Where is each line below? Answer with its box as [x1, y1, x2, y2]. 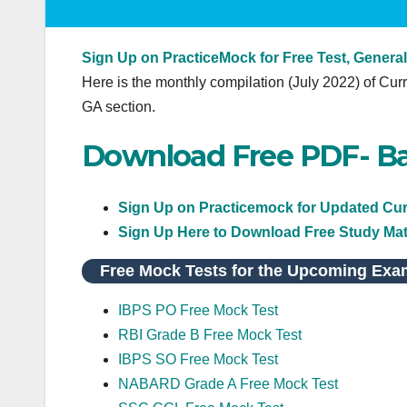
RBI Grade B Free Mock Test [118, 326, 302, 342]
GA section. [82, 99, 155, 115]
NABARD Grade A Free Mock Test [118, 375, 338, 392]
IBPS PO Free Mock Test [118, 302, 278, 318]
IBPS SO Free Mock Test [118, 351, 278, 367]
